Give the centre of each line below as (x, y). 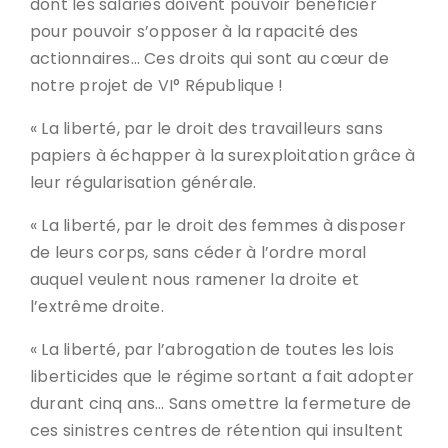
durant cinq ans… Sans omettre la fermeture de (221, 403)
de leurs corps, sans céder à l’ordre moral (198, 252)
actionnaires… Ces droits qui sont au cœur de (209, 58)
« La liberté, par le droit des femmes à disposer (218, 225)
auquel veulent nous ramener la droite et (195, 279)
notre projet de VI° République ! (157, 85)
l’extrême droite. (97, 306)
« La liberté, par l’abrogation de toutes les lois (212, 349)
